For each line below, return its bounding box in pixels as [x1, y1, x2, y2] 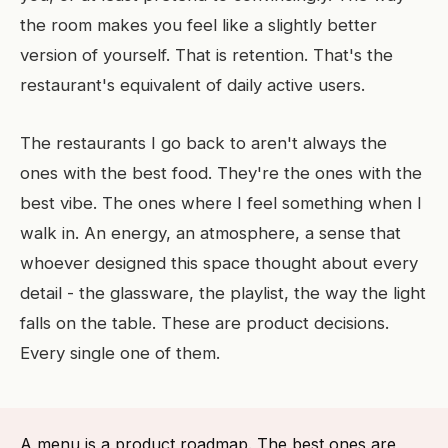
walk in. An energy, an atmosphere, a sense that [20, 223, 401, 243]
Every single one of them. [20, 343, 220, 363]
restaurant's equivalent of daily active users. [20, 75, 365, 95]
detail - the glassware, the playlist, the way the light [20, 283, 426, 303]
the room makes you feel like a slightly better [20, 15, 377, 35]
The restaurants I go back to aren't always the [20, 133, 387, 153]
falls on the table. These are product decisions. [20, 313, 389, 333]
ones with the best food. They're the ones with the [20, 163, 422, 183]
